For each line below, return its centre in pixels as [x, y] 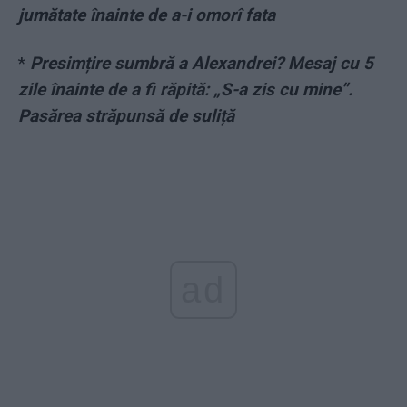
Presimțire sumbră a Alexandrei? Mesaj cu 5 [202, 64]
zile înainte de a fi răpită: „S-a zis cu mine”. [186, 90]
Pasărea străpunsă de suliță [126, 116]
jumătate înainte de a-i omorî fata [147, 15]
